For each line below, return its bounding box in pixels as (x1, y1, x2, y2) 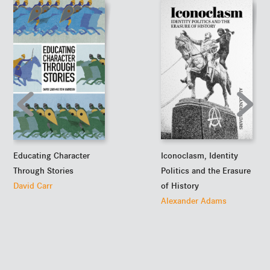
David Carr (13, 180, 53, 192)
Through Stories (13, 165, 74, 177)
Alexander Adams (161, 195, 227, 206)
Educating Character (13, 150, 90, 162)
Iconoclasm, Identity (161, 149, 239, 161)
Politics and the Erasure (161, 165, 251, 176)
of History (161, 180, 199, 191)
